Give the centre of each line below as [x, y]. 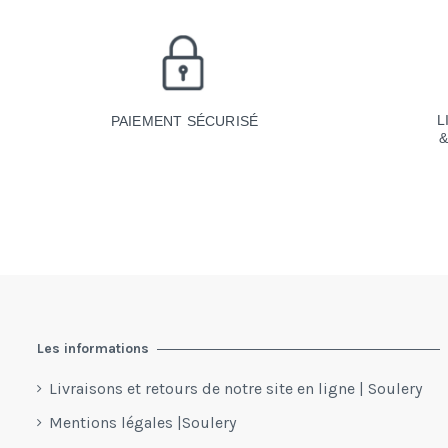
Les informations [93, 349]
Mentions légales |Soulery [142, 422]
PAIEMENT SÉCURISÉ [184, 121]
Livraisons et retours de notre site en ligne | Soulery [235, 388]
